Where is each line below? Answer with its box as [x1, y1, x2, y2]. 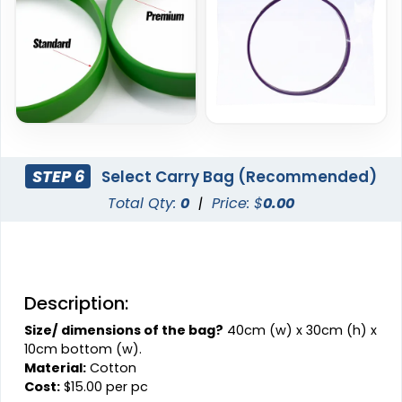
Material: [24, 359, 87, 378]
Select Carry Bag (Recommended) [97, 165, 377, 188]
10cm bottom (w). [24, 340, 143, 359]
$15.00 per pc [60, 378, 149, 397]
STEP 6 [31, 164, 84, 188]
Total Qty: [108, 193, 180, 214]
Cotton [86, 359, 137, 378]
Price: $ [212, 193, 263, 214]
